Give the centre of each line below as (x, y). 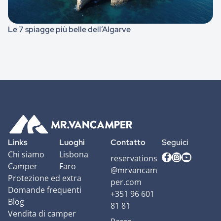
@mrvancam (134, 170)
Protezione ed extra (45, 178)
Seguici (175, 143)
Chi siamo (26, 155)
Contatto (128, 143)
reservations (134, 159)
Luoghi (72, 143)
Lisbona (74, 155)
